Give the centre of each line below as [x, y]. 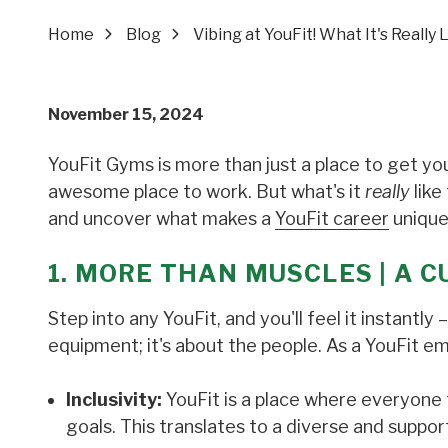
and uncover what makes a [161, 218]
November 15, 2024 [126, 114]
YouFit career [332, 218]
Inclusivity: [114, 399]
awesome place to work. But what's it [206, 191]
